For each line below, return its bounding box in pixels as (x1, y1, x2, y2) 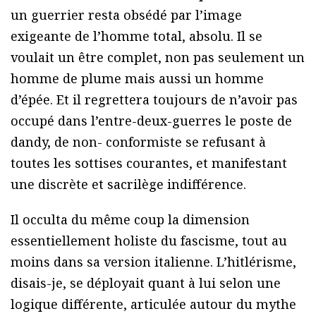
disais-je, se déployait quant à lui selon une (11, 274, 281, 292)
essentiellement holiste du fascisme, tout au (11, 232, 287, 250)
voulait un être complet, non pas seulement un (11, 49, 305, 66)
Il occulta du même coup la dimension (11, 211, 250, 229)
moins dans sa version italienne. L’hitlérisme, (11, 253, 296, 271)
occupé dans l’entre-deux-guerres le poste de (11, 112, 292, 130)
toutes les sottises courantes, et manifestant (11, 154, 287, 172)
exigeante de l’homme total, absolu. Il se (11, 28, 262, 45)
